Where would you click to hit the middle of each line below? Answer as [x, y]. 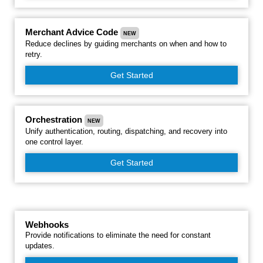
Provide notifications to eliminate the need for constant [118, 235]
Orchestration [55, 119]
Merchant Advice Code [73, 32]
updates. [40, 246]
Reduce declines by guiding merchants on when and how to [126, 44]
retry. [34, 54]
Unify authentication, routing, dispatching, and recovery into [126, 131]
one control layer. [54, 142]
